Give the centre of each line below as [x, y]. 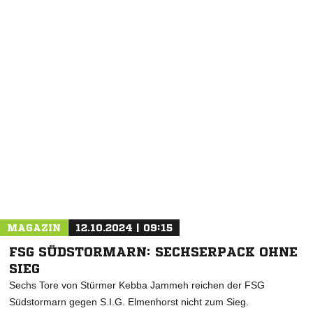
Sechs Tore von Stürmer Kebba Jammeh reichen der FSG [137, 285]
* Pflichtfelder [34, 105]
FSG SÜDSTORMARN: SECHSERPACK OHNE [153, 252]
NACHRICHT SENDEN [156, 79]
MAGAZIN [34, 228]
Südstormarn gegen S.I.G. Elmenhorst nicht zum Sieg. [129, 302]
